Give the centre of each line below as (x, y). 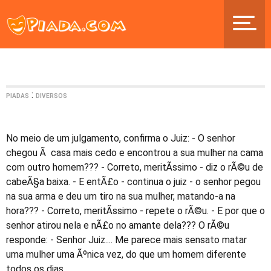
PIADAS (18, 96)
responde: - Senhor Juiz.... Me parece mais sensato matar (126, 240)
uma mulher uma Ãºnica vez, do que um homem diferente (126, 255)
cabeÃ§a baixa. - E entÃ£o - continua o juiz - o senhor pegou (133, 182)
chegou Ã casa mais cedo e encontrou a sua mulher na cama (135, 153)
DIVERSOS (51, 96)
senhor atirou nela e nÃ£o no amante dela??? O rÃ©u (118, 226)
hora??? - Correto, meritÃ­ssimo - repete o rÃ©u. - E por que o (135, 211)
